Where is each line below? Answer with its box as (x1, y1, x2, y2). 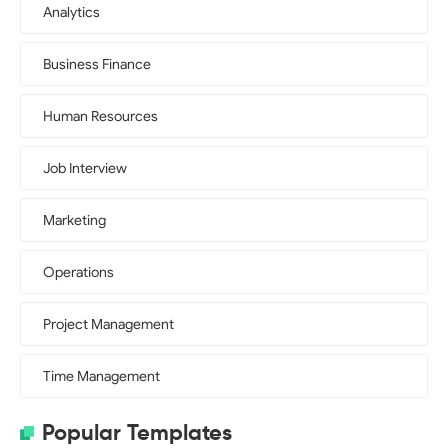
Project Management (43, 316, 174, 333)
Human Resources (43, 108, 158, 125)
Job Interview (43, 160, 127, 177)
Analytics (43, 4, 100, 21)
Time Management (43, 368, 160, 385)
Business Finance (43, 56, 151, 73)
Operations (43, 264, 114, 281)
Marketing (43, 212, 106, 229)
